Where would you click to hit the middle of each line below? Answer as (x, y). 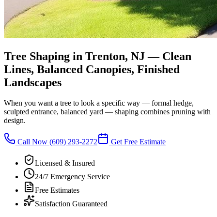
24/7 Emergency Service (72, 176)
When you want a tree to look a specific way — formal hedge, (99, 103)
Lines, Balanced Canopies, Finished (92, 69)
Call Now (32, 141)
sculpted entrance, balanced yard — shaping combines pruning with (107, 111)
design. (15, 120)
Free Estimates (57, 190)
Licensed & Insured (65, 163)
